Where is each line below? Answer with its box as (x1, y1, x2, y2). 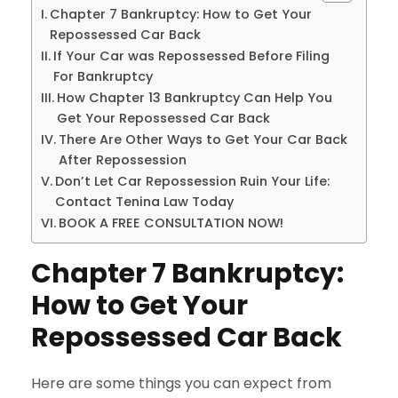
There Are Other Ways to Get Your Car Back (58, 130, 347, 148)
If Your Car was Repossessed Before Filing (52, 46, 330, 65)
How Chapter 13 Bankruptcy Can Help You (56, 88, 332, 107)
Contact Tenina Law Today (54, 192, 234, 211)
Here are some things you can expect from (31, 372, 331, 394)
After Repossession (58, 150, 187, 169)
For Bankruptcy (52, 67, 153, 85)
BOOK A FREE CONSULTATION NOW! (58, 213, 283, 232)
